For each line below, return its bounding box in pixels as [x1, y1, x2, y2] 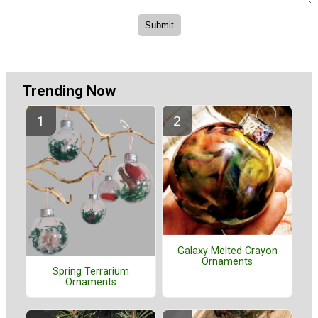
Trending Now [23, 82, 116, 99]
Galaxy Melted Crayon [177, 244, 278, 257]
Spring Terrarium [53, 265, 129, 278]
